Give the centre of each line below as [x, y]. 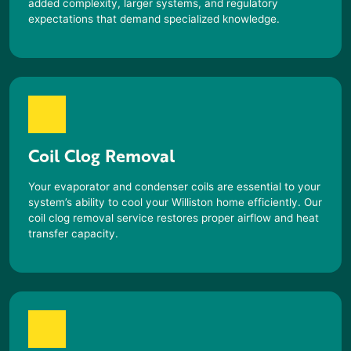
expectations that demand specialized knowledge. [154, 18]
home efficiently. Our [268, 202]
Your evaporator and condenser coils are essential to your [174, 186]
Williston [192, 202]
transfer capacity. [73, 233]
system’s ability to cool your [100, 202]
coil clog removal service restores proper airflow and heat [174, 217]
